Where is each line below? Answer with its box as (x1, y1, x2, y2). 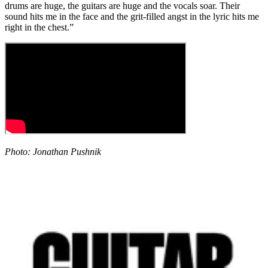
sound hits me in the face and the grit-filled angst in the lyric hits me (5, 11, 259, 22)
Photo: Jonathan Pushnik (5, 146, 101, 157)
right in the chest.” (5, 22, 74, 32)
